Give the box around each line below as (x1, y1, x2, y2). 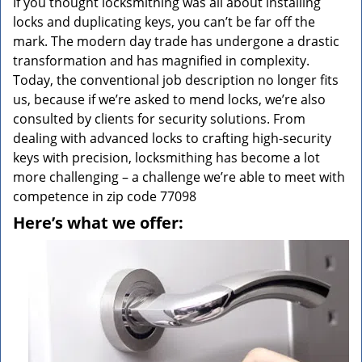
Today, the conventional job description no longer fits (13, 71, 339, 89)
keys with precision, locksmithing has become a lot (13, 149, 320, 166)
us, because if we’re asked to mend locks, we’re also (13, 90, 326, 108)
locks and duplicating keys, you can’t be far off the (13, 13, 315, 31)
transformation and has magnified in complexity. (13, 52, 309, 69)
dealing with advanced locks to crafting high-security (13, 129, 331, 147)
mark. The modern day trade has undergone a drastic (13, 32, 339, 50)
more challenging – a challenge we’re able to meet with (13, 168, 345, 186)
